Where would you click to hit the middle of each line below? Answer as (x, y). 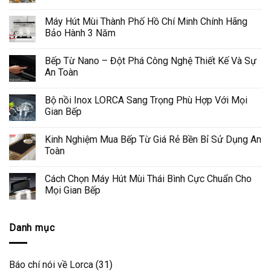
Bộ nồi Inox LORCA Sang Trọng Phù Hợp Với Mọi (146, 100)
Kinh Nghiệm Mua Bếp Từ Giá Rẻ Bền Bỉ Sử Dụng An (153, 140)
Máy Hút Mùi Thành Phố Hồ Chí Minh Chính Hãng (146, 22)
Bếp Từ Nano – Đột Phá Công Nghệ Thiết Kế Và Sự (151, 61)
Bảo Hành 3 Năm (80, 33)
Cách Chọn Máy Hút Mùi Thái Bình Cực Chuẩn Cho (148, 179)
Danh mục (32, 228)
